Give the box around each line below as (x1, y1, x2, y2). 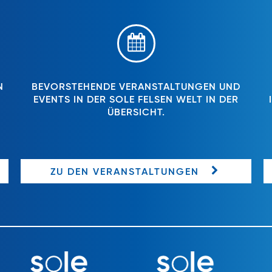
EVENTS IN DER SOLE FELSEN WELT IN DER (33, 95, 239, 106)
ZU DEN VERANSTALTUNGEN (50, 167, 199, 177)
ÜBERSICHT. (107, 108, 165, 118)
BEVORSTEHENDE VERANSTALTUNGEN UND (32, 83, 240, 93)
